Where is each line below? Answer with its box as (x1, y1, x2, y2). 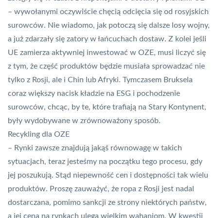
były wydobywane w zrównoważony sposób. (8, 117, 161, 125)
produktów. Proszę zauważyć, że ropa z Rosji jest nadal (8, 185, 194, 193)
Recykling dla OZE (8, 130, 70, 139)
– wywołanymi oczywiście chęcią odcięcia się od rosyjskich (8, 8, 209, 16)
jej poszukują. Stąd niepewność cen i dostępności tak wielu (8, 171, 208, 180)
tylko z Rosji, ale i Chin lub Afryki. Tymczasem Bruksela (8, 76, 193, 84)
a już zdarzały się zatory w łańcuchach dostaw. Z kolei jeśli (8, 35, 206, 43)
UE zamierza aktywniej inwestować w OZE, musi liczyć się (8, 49, 206, 57)
